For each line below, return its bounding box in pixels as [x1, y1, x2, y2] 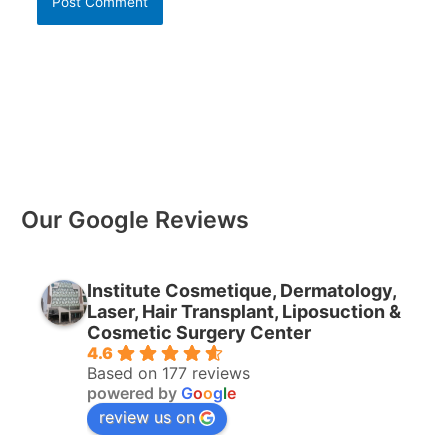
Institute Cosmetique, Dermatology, [87, 279, 397, 301]
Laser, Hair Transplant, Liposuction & [87, 300, 402, 322]
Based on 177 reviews [87, 362, 251, 383]
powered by [87, 382, 182, 403]
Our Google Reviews [21, 204, 250, 234]
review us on [99, 406, 196, 427]
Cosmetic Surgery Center [87, 321, 312, 343]
